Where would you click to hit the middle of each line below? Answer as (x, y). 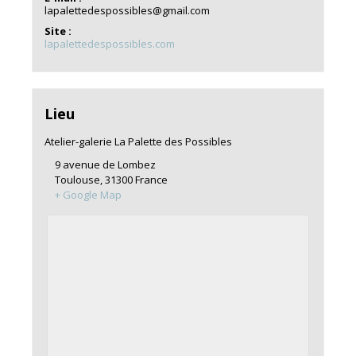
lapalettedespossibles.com (109, 44)
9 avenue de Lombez (105, 164)
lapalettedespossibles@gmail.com (127, 11)
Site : (58, 31)
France (151, 179)
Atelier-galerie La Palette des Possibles (138, 141)
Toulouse (77, 179)
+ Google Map (88, 194)
